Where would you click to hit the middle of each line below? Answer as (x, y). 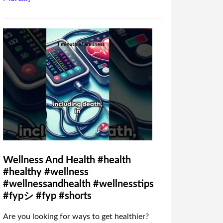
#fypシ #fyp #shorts (47, 196)
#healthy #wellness (46, 172)
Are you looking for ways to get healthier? (76, 217)
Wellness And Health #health (67, 160)
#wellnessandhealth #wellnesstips (78, 184)
